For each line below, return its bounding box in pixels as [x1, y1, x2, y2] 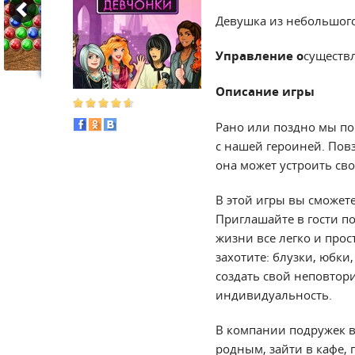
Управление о [216, 48, 303, 64]
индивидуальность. [216, 287, 332, 303]
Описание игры [216, 83, 315, 100]
